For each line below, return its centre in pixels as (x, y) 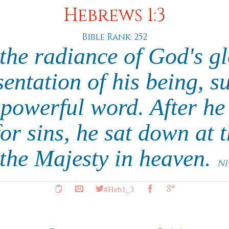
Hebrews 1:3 (114, 16)
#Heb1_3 (119, 189)
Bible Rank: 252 (114, 37)
